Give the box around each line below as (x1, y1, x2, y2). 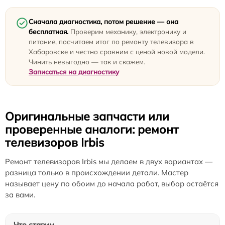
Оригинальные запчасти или (5, 109, 169, 124)
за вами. (5, 190, 35, 200)
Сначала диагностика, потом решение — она (29, 17, 178, 26)
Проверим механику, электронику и (68, 27, 186, 36)
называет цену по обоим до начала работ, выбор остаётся (5, 179, 218, 189)
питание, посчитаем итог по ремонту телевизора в (29, 37, 194, 46)
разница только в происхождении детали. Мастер (5, 168, 188, 178)
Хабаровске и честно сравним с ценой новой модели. (29, 47, 205, 56)
